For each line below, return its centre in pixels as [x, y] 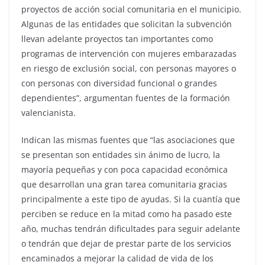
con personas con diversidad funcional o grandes [119, 83]
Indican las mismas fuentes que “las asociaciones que [128, 140]
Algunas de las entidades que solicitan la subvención [127, 24]
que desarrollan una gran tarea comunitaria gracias [124, 184]
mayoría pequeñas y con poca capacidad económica [125, 169]
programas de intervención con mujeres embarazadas [129, 53]
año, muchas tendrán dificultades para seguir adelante [131, 228]
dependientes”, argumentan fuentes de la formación [126, 98]
